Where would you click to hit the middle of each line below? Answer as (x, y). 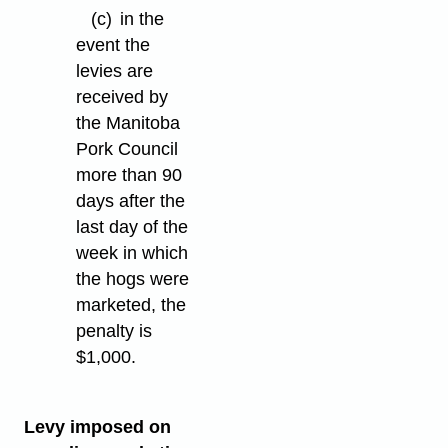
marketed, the (131, 305)
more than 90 (129, 175)
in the (142, 19)
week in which (132, 253)
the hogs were (133, 279)
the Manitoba (128, 123)
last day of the (132, 227)
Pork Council (127, 149)
